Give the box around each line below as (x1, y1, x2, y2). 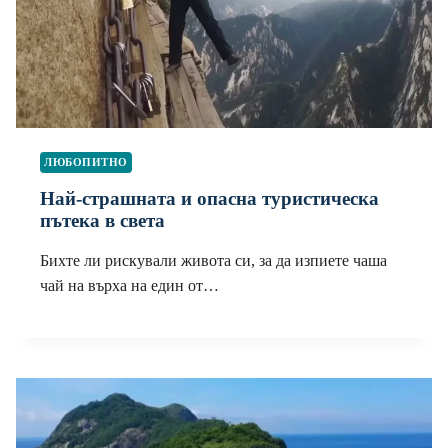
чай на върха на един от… (40, 277, 219, 295)
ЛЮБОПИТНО (44, 156, 129, 168)
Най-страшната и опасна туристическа (40, 188, 379, 210)
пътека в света (40, 210, 165, 232)
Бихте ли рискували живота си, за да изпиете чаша (40, 252, 387, 270)
